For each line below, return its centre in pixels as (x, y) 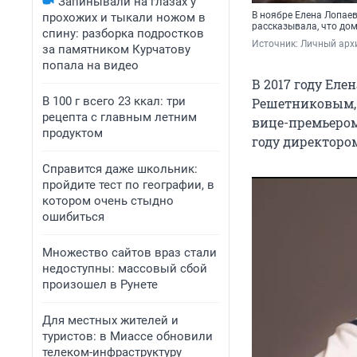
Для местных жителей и (110, 320)
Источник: (276, 44)
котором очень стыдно (108, 201)
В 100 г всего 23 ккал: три (114, 101)
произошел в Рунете (100, 284)
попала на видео (90, 65)
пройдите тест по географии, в (128, 185)
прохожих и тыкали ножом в (124, 18)
